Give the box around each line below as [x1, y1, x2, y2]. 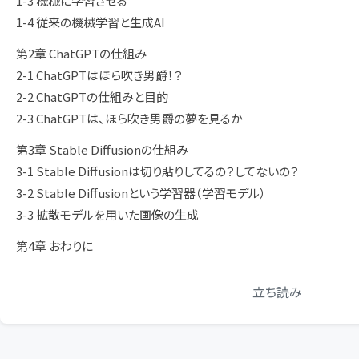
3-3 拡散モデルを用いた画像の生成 [16, 206, 199, 223]
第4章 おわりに [16, 237, 93, 254]
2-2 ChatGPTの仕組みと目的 [16, 88, 168, 105]
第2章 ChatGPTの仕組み [16, 45, 147, 62]
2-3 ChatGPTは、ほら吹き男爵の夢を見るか [16, 110, 243, 127]
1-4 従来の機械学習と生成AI [16, 14, 165, 30]
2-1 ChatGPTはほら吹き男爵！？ [16, 67, 183, 83]
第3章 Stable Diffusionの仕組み [16, 141, 188, 158]
